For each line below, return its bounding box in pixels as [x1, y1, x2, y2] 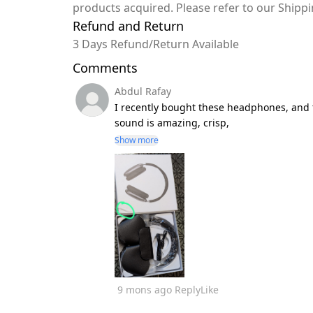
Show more [115, 134, 159, 146]
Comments [73, 59, 138, 76]
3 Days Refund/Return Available [73, 36, 239, 52]
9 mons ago [117, 282, 172, 296]
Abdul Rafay [115, 85, 171, 98]
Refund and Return [73, 17, 184, 34]
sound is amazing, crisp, [115, 116, 229, 129]
